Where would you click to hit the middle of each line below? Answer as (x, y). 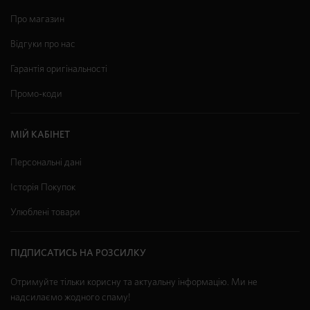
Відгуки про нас (43, 45)
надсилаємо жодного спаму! (71, 298)
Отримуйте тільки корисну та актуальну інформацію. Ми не (134, 283)
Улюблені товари (45, 213)
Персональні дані (46, 163)
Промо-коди (36, 94)
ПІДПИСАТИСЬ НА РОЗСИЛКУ (78, 254)
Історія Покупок (43, 188)
